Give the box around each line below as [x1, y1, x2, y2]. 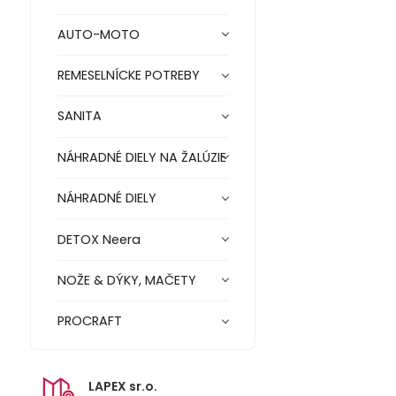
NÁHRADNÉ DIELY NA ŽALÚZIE [57, 148, 226, 166]
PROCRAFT [57, 312, 122, 331]
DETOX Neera [57, 230, 141, 248]
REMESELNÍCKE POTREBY [57, 66, 200, 85]
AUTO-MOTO [57, 25, 140, 43]
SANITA [57, 107, 102, 126]
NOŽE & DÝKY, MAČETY [57, 271, 196, 290]
